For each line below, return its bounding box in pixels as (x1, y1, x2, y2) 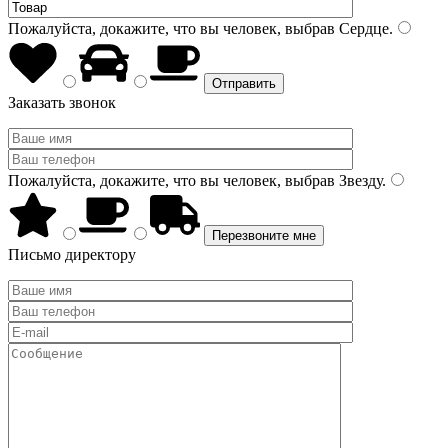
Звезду (335, 172, 382, 189)
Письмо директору (8, 246, 136, 263)
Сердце (335, 20, 389, 37)
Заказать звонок (8, 94, 116, 111)
